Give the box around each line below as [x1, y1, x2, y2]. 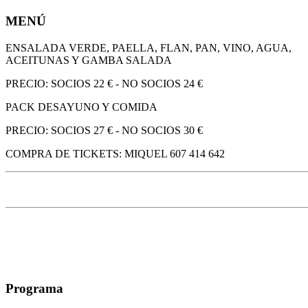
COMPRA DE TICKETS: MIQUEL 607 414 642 [5, 147, 225, 159]
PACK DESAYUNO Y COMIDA [5, 100, 157, 113]
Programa [5, 281, 63, 296]
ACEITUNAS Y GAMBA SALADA [5, 54, 172, 66]
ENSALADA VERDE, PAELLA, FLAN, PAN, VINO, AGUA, [5, 41, 291, 54]
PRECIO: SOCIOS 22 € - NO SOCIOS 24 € [5, 77, 203, 89]
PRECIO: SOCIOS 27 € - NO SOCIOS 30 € [5, 124, 203, 136]
